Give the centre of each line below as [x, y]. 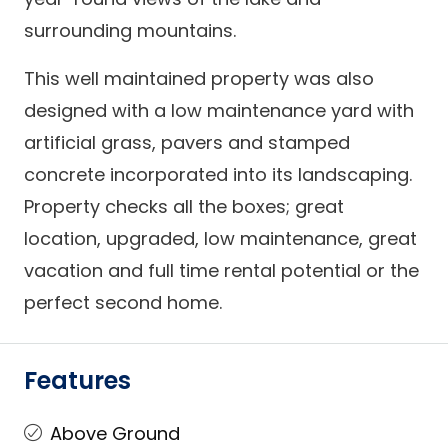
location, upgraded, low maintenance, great [220, 238]
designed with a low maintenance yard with [219, 110]
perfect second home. [123, 302]
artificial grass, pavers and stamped [187, 142]
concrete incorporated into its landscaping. [218, 174]
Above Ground [115, 433]
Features [77, 380]
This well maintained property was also [199, 78]
